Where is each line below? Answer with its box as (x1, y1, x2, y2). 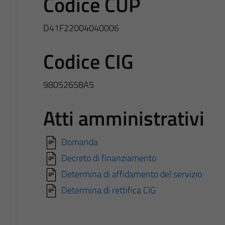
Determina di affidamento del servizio (61, 167, 202, 181)
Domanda (61, 135, 98, 149)
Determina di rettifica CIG (61, 183, 156, 197)
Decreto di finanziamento (61, 151, 156, 165)
